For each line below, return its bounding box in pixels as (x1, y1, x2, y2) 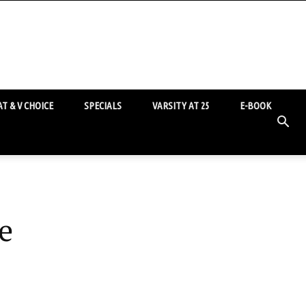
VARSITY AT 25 (152, 100, 209, 111)
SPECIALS (84, 100, 122, 111)
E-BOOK (240, 100, 271, 111)
